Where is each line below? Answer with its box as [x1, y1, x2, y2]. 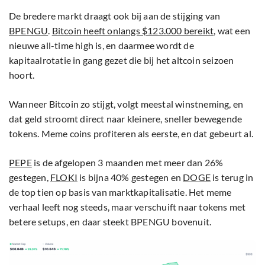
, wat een [214, 25, 251, 37]
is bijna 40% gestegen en [77, 172, 183, 183]
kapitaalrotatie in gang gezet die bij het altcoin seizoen [9, 54, 234, 66]
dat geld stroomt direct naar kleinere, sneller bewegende [9, 113, 243, 125]
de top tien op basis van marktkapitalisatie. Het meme [9, 186, 232, 198]
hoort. [9, 69, 35, 81]
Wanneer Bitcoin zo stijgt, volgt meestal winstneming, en [9, 98, 244, 110]
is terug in [211, 172, 254, 183]
